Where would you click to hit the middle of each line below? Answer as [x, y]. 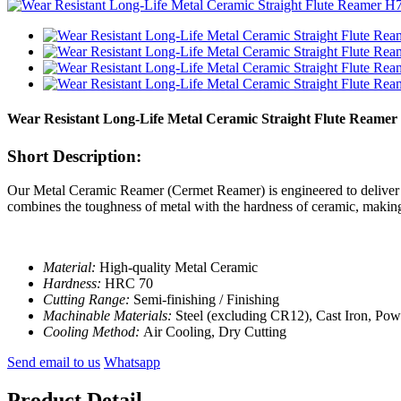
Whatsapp [132, 363]
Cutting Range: [88, 300]
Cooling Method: [93, 332]
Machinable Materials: [109, 316]
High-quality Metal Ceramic [179, 268]
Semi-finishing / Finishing [206, 300]
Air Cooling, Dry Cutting [215, 332]
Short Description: [74, 156]
